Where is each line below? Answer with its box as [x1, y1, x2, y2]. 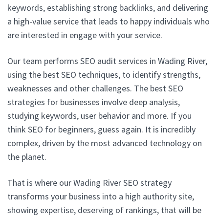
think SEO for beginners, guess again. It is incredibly [7, 123, 196, 135]
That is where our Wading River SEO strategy [7, 176, 172, 188]
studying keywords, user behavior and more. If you [7, 109, 192, 121]
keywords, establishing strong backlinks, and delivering [7, 1, 208, 13]
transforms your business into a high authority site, [7, 190, 194, 202]
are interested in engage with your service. [7, 29, 162, 41]
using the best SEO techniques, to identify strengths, [7, 68, 200, 80]
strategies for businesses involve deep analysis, [7, 96, 180, 108]
